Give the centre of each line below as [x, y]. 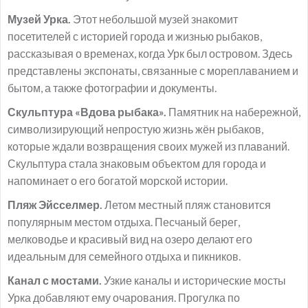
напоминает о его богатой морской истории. [118, 180]
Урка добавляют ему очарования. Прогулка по [124, 297]
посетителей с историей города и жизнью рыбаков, [135, 36]
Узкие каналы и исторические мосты [194, 280]
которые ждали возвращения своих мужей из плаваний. [148, 146]
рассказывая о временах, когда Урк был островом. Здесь [150, 53]
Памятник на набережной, [233, 111]
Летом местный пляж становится [187, 204]
